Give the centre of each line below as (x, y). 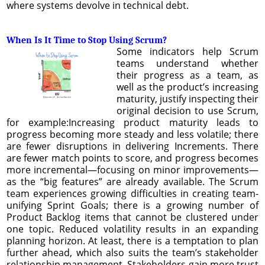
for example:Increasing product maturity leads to (132, 122)
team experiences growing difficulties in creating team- (132, 193)
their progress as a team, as (187, 75)
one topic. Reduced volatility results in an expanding (132, 229)
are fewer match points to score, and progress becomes (132, 158)
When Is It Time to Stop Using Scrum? (87, 40)
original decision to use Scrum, (187, 110)
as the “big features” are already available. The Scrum (132, 181)
